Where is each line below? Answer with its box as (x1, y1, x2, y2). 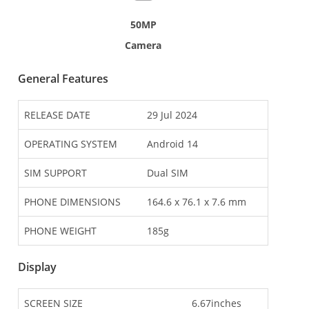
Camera (125, 39, 162, 52)
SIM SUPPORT (24, 166, 87, 180)
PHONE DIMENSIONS (24, 195, 121, 209)
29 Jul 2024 (147, 108, 197, 122)
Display (18, 259, 57, 275)
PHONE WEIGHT (24, 224, 97, 238)
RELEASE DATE (24, 108, 90, 122)
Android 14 (147, 137, 198, 151)
